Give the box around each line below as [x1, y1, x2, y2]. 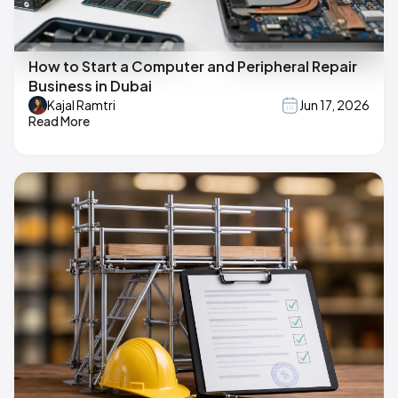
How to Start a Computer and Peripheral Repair [28, 56, 357, 76]
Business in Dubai [28, 76, 152, 95]
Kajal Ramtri [47, 97, 115, 114]
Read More [28, 112, 90, 129]
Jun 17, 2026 [299, 97, 370, 114]
